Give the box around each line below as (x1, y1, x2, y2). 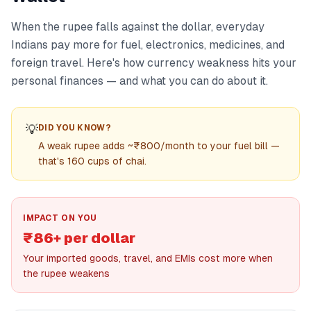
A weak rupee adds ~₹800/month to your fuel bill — (38, 140, 280, 151)
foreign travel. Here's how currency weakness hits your (11, 56, 296, 69)
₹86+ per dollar (23, 230, 135, 246)
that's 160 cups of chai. (38, 155, 146, 167)
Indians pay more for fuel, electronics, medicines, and (11, 38, 285, 51)
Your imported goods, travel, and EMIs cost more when (23, 253, 273, 264)
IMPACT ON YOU (23, 213, 97, 223)
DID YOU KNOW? (38, 123, 111, 133)
